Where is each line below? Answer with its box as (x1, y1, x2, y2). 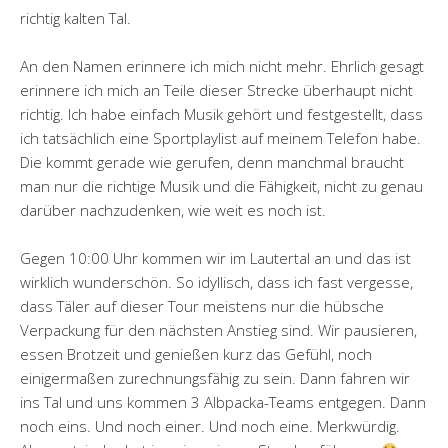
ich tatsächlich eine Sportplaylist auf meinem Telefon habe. (20, 128, 421, 149)
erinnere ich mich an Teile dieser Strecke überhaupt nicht (20, 80, 413, 101)
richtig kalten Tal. (20, 8, 131, 29)
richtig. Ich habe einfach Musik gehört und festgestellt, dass (20, 104, 423, 125)
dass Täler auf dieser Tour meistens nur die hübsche (20, 296, 384, 317)
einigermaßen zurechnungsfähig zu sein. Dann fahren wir (20, 368, 410, 389)
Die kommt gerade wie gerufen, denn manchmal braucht (20, 152, 404, 173)
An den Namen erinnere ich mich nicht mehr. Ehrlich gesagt (20, 56, 424, 77)
